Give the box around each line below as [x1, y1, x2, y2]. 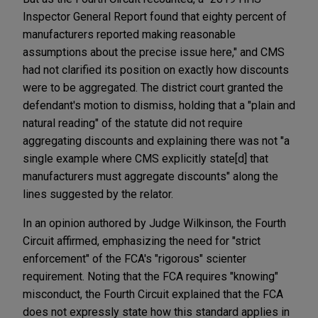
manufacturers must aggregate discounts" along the [23, 169, 278, 183]
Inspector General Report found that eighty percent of [23, 9, 287, 23]
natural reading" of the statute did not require [23, 116, 243, 130]
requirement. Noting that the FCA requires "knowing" [23, 269, 278, 283]
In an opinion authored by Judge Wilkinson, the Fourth [23, 216, 286, 230]
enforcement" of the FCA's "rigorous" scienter [23, 251, 246, 265]
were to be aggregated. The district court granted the [23, 80, 283, 94]
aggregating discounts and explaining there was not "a [23, 133, 290, 148]
